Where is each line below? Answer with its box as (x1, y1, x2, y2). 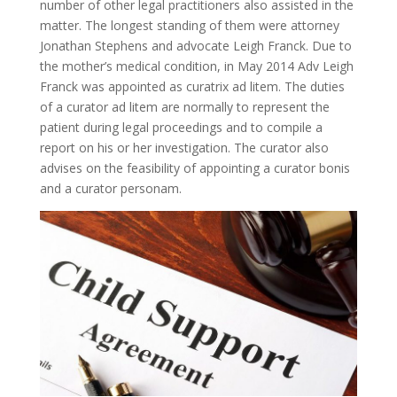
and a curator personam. (39, 180, 182, 198)
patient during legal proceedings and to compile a (39, 119, 323, 136)
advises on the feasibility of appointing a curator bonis (39, 160, 350, 177)
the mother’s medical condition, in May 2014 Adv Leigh (39, 58, 354, 75)
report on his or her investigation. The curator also (39, 139, 329, 157)
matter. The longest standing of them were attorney (39, 17, 339, 35)
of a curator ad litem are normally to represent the (39, 98, 330, 116)
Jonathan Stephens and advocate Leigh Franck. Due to (39, 37, 352, 55)
